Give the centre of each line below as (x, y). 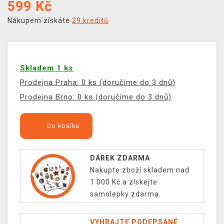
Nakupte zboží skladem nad (139, 170)
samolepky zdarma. (125, 194)
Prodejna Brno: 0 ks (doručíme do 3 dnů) (96, 97)
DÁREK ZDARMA (120, 158)
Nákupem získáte (40, 21)
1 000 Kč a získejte (123, 182)
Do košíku (62, 126)
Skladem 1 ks (46, 68)
